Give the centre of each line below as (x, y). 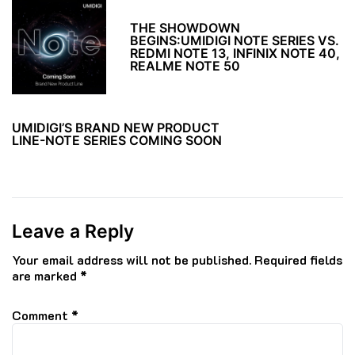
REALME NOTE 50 (185, 66)
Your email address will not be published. (132, 259)
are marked (46, 275)
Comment (42, 315)
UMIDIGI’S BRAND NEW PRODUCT (116, 127)
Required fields (298, 259)
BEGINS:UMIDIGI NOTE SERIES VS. (235, 41)
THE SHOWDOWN (185, 28)
